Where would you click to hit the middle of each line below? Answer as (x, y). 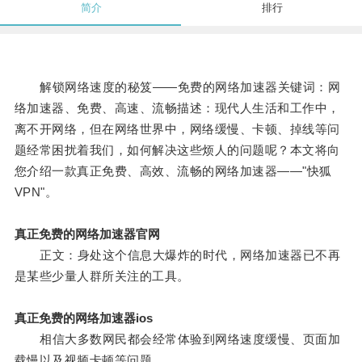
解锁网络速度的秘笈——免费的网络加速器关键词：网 (177, 87)
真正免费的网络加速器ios (83, 318)
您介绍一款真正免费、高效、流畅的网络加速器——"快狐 (173, 171)
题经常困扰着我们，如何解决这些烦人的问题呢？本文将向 (177, 150)
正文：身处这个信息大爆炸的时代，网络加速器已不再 (177, 255)
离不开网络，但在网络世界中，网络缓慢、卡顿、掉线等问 (177, 129)
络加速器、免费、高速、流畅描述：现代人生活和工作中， (177, 108)
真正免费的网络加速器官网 (87, 234)
